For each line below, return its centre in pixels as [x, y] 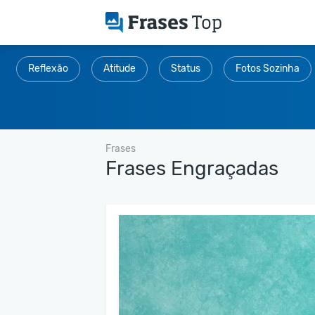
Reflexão [48, 69]
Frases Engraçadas [192, 168]
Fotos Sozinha [268, 69]
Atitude [120, 69]
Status [186, 69]
